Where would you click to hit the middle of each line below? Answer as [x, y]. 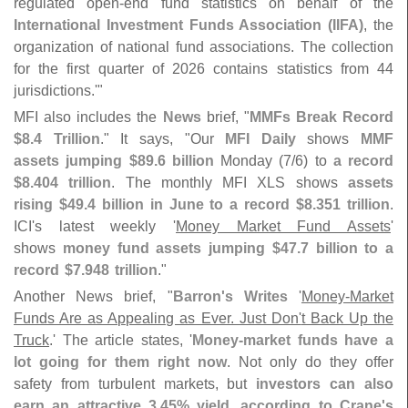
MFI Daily [260, 139]
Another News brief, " [93, 296]
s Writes [256, 296]
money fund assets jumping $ [171, 248]
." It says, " [145, 139]
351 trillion [353, 204]
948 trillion [121, 270]
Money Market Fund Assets [283, 226]
